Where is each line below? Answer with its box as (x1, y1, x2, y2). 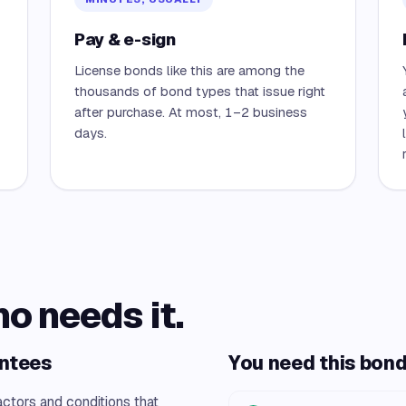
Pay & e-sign (74, 28, 176, 50)
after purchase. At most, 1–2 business (74, 103, 307, 121)
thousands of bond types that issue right (74, 82, 325, 100)
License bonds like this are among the (74, 62, 304, 79)
